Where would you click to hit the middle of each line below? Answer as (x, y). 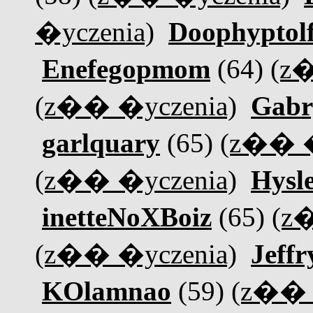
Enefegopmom (126, 69)
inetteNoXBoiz (127, 217)
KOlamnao (107, 291)
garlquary (101, 143)
